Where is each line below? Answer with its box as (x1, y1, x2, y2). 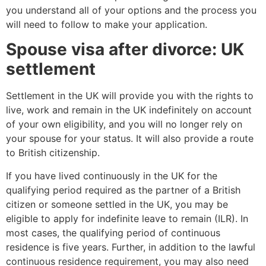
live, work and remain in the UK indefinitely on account (6, 104, 252, 116)
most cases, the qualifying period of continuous (6, 226, 220, 239)
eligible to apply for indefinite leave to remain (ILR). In (6, 212, 248, 224)
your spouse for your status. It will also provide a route (6, 132, 254, 145)
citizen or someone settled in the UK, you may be (6, 198, 228, 210)
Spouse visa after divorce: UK (6, 39, 244, 60)
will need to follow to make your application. (6, 18, 207, 30)
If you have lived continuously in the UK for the (6, 169, 217, 182)
